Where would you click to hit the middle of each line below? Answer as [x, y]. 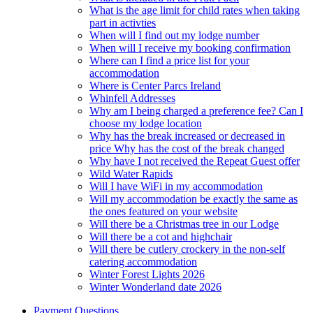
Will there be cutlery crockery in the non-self [187, 249]
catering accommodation [143, 261]
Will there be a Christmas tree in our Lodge [184, 224]
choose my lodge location [146, 123]
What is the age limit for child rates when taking [195, 10]
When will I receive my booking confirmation [190, 48]
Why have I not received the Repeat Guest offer [195, 161]
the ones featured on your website [163, 211]
